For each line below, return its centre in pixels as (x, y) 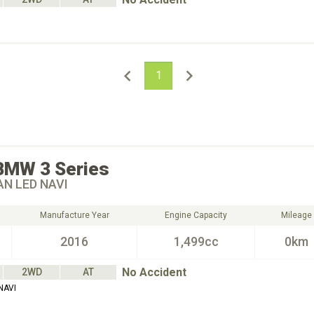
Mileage (296, 215)
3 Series (75, 169)
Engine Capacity (196, 215)
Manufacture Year (74, 215)
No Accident (154, 272)
